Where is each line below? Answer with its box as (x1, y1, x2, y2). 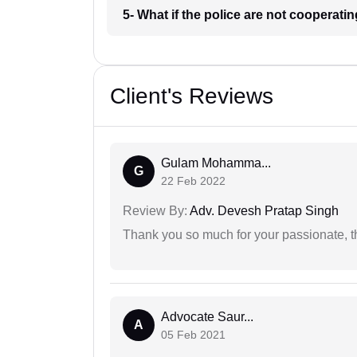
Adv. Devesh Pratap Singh (187, 204, 339, 218)
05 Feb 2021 (161, 328, 226, 342)
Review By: (123, 204, 187, 218)
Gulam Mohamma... (161, 156, 271, 171)
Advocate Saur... (161, 310, 253, 324)
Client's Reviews (110, 84, 273, 109)
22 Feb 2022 (161, 175, 226, 188)
